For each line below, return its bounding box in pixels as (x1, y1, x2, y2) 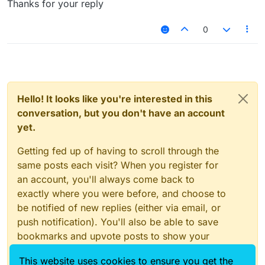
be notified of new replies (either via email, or (17, 202, 221, 214)
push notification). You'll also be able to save (17, 216, 218, 228)
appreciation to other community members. (17, 244, 210, 257)
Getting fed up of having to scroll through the (17, 145, 219, 157)
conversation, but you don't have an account (17, 107, 225, 119)
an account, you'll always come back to (17, 173, 195, 186)
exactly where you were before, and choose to (17, 188, 226, 200)
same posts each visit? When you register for (17, 159, 218, 172)
